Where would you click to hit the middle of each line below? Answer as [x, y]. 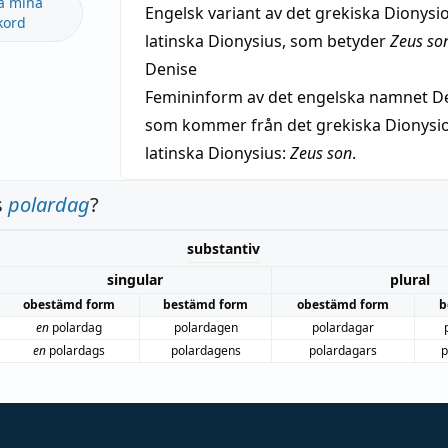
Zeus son [320, 153]
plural [410, 279]
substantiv [223, 248]
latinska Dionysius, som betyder [267, 41]
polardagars [343, 350]
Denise [170, 69]
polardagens [205, 350]
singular [134, 279]
